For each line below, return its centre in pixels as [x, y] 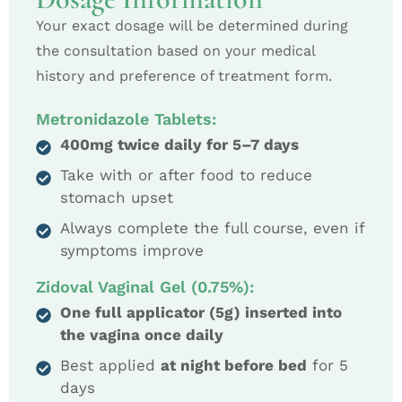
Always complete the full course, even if [212, 227]
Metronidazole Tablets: [126, 118]
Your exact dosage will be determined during [192, 26]
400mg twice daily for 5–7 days [179, 144]
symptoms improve [132, 250]
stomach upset [117, 197]
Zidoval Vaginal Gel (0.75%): [145, 286]
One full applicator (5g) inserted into [201, 312]
